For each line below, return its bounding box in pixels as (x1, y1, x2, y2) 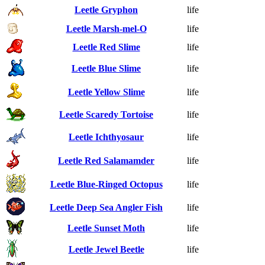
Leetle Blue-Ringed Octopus (50, 179, 163, 189)
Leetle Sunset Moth (67, 222, 145, 233)
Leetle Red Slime (72, 41, 140, 52)
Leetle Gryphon (75, 4, 138, 15)
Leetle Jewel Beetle (68, 244, 144, 254)
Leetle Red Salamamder (58, 155, 154, 166)
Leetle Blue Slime (72, 63, 141, 73)
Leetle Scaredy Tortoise (59, 109, 153, 119)
